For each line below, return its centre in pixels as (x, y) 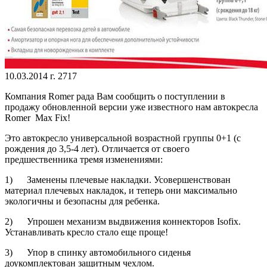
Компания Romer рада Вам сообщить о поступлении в (115, 97)
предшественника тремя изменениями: (84, 160)
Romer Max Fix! (38, 118)
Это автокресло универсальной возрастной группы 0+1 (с (123, 138)
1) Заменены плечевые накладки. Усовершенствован (118, 180)
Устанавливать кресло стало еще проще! (86, 232)
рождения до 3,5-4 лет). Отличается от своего (97, 149)
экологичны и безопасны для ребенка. (82, 201)
